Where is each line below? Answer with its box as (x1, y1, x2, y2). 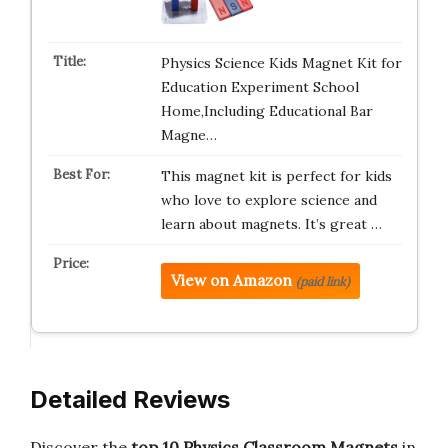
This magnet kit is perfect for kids (160, 166, 392, 185)
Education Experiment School (160, 77, 359, 96)
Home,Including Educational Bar (160, 101, 373, 120)
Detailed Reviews (30, 385, 230, 414)
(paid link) (295, 273, 350, 289)
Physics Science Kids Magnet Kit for (160, 53, 402, 72)
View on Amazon (170, 270, 292, 290)
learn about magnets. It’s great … (160, 214, 382, 233)
